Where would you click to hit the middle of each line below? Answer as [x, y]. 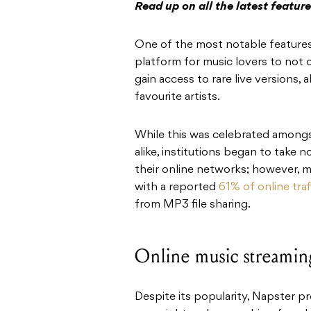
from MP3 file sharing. [193, 205]
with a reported [177, 188]
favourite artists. [177, 98]
